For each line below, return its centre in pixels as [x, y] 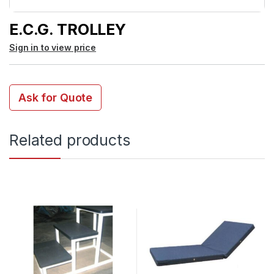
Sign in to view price [53, 48]
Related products [70, 140]
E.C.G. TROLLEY [68, 29]
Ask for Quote [56, 98]
